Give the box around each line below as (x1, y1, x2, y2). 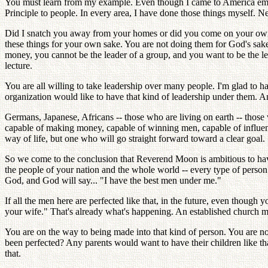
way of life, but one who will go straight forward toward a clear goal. (5, 133, 265, 144)
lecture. (5, 60, 32, 71)
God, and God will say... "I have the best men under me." (5, 175, 221, 185)
